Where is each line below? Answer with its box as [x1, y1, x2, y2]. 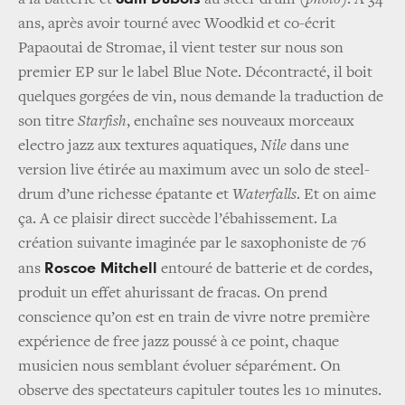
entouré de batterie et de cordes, [157, 261, 372, 278]
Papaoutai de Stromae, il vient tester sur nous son [18, 41, 344, 58]
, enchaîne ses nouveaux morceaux [127, 114, 354, 131]
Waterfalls [232, 187, 297, 204]
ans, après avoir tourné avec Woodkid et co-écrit [18, 16, 335, 33]
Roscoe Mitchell [44, 260, 157, 278]
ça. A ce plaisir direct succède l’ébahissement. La [18, 212, 337, 229]
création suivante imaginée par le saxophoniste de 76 [18, 236, 366, 253]
